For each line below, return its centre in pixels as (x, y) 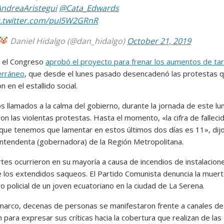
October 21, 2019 (159, 41)
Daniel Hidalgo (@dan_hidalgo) (68, 41)
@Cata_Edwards (89, 8)
